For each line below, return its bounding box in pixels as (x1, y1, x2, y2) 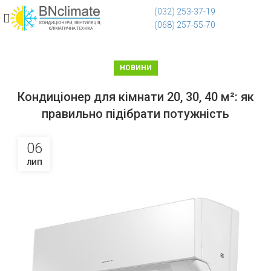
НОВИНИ (119, 64, 152, 72)
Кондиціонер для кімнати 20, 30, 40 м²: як (17, 90, 254, 104)
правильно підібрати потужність (42, 106, 229, 121)
